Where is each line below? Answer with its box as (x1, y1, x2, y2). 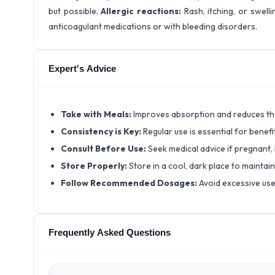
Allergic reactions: (101, 6, 182, 17)
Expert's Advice (48, 63, 116, 74)
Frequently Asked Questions (48, 227, 171, 238)
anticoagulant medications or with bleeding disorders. (48, 21, 257, 32)
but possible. (48, 6, 101, 17)
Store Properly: (61, 160, 129, 171)
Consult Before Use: (61, 143, 148, 154)
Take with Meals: (61, 109, 133, 120)
